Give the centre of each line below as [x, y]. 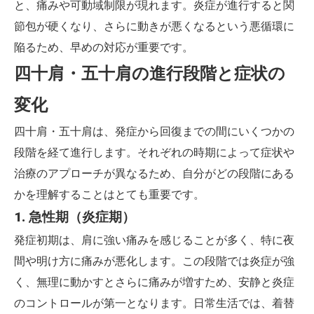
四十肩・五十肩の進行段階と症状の [150, 74]
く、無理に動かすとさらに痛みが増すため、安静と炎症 [154, 282]
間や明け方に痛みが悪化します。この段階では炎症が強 [154, 261]
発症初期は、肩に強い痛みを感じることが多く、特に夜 [154, 240]
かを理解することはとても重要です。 [109, 194]
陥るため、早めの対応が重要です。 [104, 47]
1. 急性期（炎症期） [75, 217]
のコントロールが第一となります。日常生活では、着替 [154, 303]
